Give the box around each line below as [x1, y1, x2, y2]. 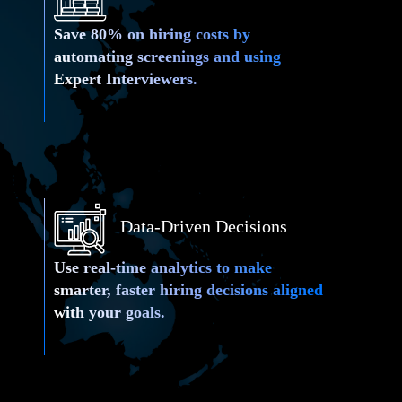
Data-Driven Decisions [120, 215, 288, 236]
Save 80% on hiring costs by [53, 24, 250, 43]
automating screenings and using [53, 47, 281, 66]
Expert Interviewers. [53, 69, 197, 88]
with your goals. [53, 302, 165, 321]
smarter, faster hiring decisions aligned [53, 280, 323, 299]
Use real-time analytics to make [53, 258, 272, 276]
